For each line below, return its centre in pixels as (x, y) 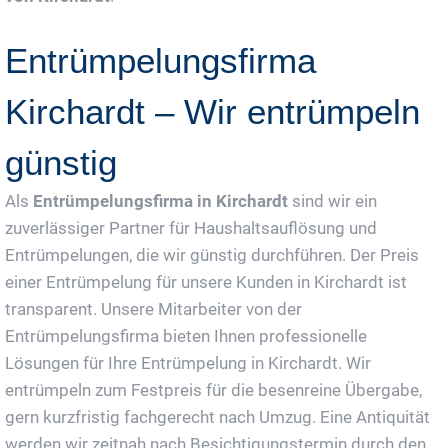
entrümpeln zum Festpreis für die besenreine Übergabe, (213, 389)
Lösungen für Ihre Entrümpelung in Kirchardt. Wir (188, 362)
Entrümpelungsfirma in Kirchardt (160, 200)
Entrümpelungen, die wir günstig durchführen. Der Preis (212, 254)
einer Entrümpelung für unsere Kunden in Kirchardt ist (206, 281)
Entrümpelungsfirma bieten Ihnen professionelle (186, 335)
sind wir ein (332, 200)
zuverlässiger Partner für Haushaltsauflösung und (191, 227)
